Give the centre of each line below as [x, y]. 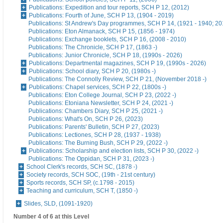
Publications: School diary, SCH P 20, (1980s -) [92, 71]
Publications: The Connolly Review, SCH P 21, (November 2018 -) [117, 79]
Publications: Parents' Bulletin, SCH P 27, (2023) [94, 127]
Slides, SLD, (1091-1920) [58, 204]
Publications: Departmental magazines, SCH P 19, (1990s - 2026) [117, 63]
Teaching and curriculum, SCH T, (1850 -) [82, 191]
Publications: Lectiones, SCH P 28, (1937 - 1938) [95, 135]
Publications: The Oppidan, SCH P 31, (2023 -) [91, 159]
